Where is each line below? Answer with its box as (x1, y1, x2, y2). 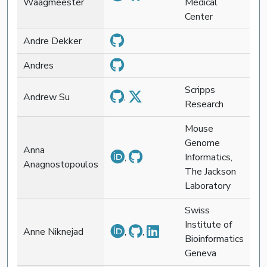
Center (185, 10, 213, 23)
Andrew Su (23, 90, 70, 104)
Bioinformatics (185, 232, 244, 246)
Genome (185, 136, 220, 150)
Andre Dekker (23, 34, 82, 48)
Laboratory (185, 179, 231, 193)
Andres (23, 58, 54, 72)
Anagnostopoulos (23, 157, 98, 171)
